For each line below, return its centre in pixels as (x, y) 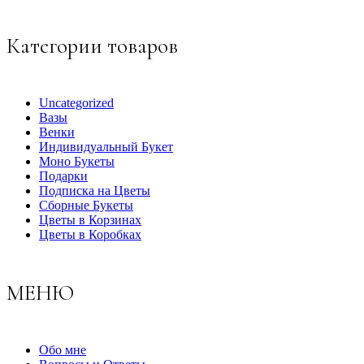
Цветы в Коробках (90, 235)
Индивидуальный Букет (106, 147)
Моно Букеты (77, 162)
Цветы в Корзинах (90, 220)
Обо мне (63, 349)
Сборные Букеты (86, 206)
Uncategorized (76, 103)
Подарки (63, 176)
